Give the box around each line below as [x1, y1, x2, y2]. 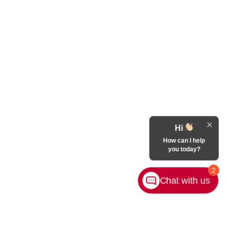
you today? [168, 146, 200, 153]
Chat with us [159, 175, 210, 186]
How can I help [163, 137, 205, 144]
